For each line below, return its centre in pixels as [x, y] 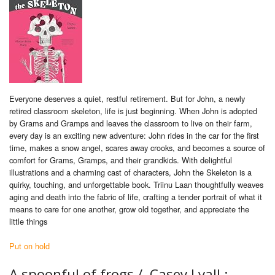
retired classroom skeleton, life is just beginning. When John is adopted [133, 111]
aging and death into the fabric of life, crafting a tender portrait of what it [136, 197]
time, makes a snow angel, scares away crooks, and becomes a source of [137, 148]
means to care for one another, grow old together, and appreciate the [129, 209]
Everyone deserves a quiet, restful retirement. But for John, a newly [127, 99]
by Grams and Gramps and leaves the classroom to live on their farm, [131, 123]
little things [28, 222]
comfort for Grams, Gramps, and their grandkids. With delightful [121, 160]
